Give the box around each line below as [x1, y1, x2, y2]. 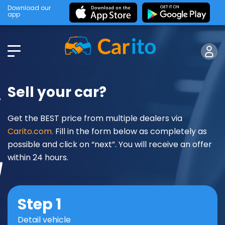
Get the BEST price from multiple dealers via [8, 113, 182, 124]
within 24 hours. [8, 152, 68, 163]
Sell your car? [8, 82, 106, 102]
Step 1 [18, 194, 61, 215]
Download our [8, 4, 51, 12]
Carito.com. [8, 126, 53, 137]
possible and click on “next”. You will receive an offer [8, 139, 212, 150]
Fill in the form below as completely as [53, 126, 207, 137]
